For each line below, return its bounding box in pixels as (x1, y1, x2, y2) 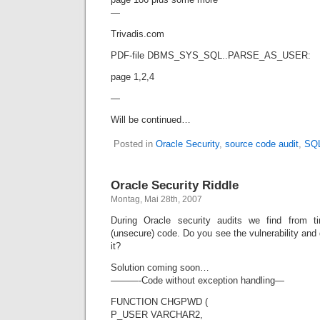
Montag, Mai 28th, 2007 (111, 194, 202, 204)
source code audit (225, 139, 299, 149)
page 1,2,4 (111, 71, 154, 82)
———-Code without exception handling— (111, 275, 284, 286)
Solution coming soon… (111, 262, 209, 273)
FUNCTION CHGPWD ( (111, 296, 208, 307)
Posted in (114, 139, 156, 149)
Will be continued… (111, 114, 191, 125)
